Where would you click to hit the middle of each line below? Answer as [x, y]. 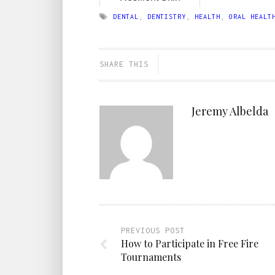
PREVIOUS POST [153, 230]
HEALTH [207, 16]
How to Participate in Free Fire [190, 243]
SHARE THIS [124, 64]
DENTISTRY [167, 16]
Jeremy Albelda [230, 111]
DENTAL [126, 16]
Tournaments [151, 257]
